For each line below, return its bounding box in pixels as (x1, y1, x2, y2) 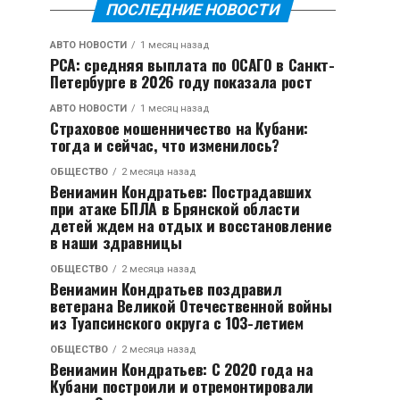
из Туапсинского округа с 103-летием (50, 311, 304, 334)
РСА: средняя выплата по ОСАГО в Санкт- (50, 53, 335, 76)
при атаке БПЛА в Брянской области (50, 196, 300, 220)
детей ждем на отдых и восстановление (50, 213, 332, 237)
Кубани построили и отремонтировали (50, 374, 314, 397)
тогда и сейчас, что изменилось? (50, 133, 280, 156)
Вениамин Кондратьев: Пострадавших (50, 179, 312, 203)
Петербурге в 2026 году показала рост (50, 70, 312, 93)
